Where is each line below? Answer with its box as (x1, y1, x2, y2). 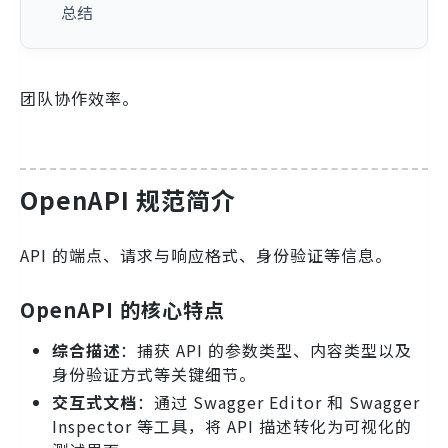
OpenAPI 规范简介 (20, 182, 236, 217)
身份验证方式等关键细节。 (52, 362, 256, 387)
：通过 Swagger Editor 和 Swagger (137, 390, 420, 415)
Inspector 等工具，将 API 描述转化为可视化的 (52, 414, 412, 439)
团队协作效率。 (20, 86, 139, 110)
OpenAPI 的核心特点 (20, 295, 225, 325)
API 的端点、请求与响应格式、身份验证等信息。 (20, 243, 392, 268)
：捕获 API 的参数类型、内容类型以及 (120, 338, 412, 363)
